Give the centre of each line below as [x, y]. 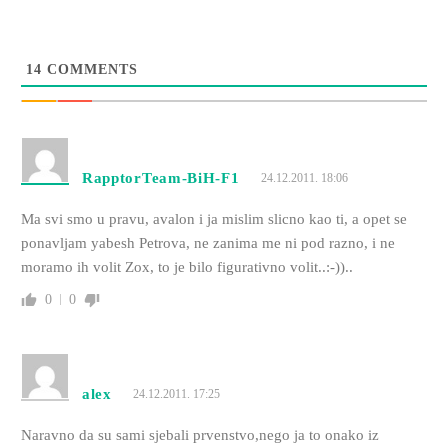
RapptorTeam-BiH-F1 [160, 177]
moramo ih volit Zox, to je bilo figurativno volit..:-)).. [186, 266]
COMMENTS [89, 69]
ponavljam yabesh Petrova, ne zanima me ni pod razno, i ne [207, 242]
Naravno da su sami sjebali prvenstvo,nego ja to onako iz [199, 434]
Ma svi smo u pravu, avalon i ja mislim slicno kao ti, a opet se [213, 218]
